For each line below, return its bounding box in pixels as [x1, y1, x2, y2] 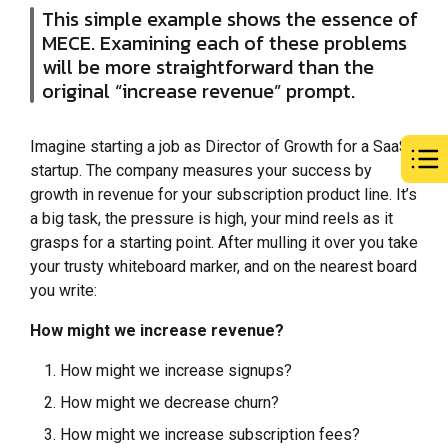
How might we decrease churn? [60, 393, 279, 413]
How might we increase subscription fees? [60, 425, 360, 445]
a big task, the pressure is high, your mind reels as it [30, 209, 393, 229]
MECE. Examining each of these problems [42, 28, 407, 59]
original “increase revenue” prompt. [42, 76, 355, 107]
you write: [30, 281, 97, 301]
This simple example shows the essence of [42, 4, 418, 35]
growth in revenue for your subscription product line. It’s [30, 185, 417, 205]
